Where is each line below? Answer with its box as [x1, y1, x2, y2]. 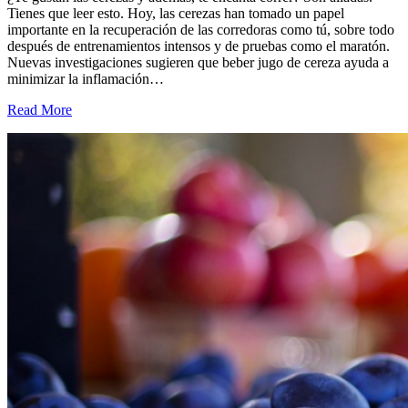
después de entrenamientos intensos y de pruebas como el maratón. [7, 38, 390, 55]
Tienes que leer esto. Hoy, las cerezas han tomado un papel [7, 5, 344, 22]
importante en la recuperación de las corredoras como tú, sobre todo [7, 22, 394, 38]
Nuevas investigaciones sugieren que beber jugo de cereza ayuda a [7, 55, 389, 71]
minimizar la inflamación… [7, 71, 164, 87]
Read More [7, 102, 72, 118]
